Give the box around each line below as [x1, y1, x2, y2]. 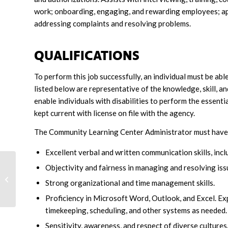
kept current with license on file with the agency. [34, 108, 195, 118]
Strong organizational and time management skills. [45, 178, 215, 187]
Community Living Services [18, 169, 97, 178]
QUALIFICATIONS [34, 47, 139, 66]
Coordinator [18, 180, 55, 188]
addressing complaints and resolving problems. [34, 19, 191, 28]
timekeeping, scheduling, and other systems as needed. [45, 205, 227, 215]
